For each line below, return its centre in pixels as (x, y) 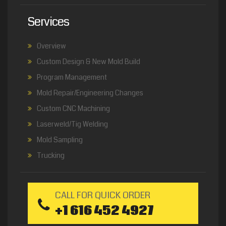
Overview (51, 46)
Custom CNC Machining (73, 108)
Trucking (51, 155)
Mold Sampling (60, 140)
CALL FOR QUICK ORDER (103, 195)
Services (48, 22)
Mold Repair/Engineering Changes (90, 93)
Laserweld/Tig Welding (72, 124)
